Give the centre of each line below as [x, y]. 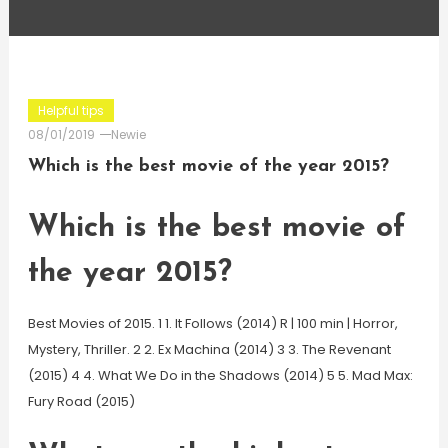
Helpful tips [70, 110]
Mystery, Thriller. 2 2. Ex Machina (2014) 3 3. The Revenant [209, 349]
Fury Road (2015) [81, 401]
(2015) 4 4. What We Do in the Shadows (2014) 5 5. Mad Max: [220, 375]
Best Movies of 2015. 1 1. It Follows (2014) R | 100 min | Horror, [212, 323]
